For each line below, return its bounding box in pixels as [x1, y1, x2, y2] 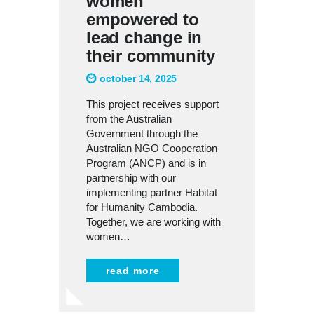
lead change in [86, 28, 203, 48]
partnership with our [86, 172, 176, 184]
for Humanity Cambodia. [86, 201, 198, 214]
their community [86, 46, 216, 66]
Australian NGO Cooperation [86, 142, 217, 155]
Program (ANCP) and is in [86, 157, 206, 170]
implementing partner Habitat [86, 186, 217, 199]
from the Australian [86, 113, 172, 125]
